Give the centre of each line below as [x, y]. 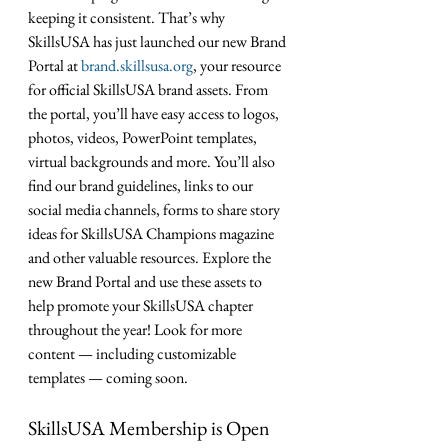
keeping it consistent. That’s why [128, 18]
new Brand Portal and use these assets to [146, 282]
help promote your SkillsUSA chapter [142, 306]
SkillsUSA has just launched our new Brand [158, 42]
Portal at [54, 66]
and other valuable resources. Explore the [151, 258]
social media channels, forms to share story [155, 210]
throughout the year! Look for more [136, 330]
